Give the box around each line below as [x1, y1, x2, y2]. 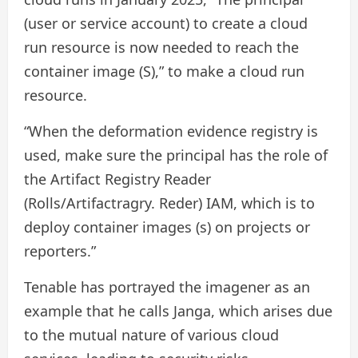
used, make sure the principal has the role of [24, 145, 328, 165]
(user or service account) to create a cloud [24, 13, 308, 33]
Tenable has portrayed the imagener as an [24, 276, 310, 296]
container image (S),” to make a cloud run [24, 61, 304, 81]
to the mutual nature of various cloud [24, 324, 279, 344]
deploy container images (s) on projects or [24, 217, 310, 237]
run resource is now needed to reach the [24, 37, 299, 57]
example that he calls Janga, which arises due [24, 300, 332, 320]
